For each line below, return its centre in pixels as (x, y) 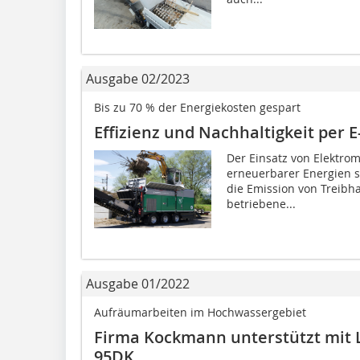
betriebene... (261, 203)
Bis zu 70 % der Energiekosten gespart (197, 107)
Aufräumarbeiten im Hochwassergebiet (200, 312)
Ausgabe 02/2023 (138, 78)
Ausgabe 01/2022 (138, 283)
